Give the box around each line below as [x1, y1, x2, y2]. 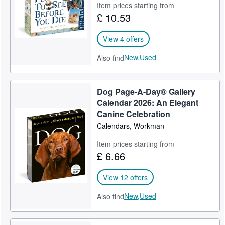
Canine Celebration [97, 108, 171, 120]
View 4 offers [103, 34, 144, 44]
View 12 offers [103, 172, 148, 182]
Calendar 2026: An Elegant [97, 97, 199, 108]
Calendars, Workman [97, 121, 165, 131]
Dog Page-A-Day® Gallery [97, 86, 196, 97]
